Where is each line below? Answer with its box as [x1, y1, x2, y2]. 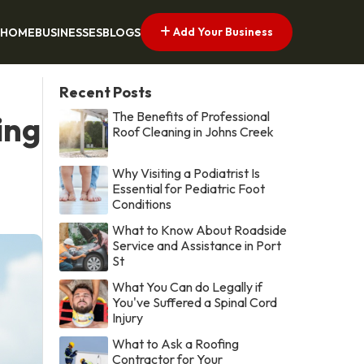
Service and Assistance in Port [112, 236, 282, 253]
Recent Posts [59, 82, 153, 102]
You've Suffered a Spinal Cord [112, 293, 278, 310]
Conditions [112, 195, 172, 212]
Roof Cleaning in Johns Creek [112, 123, 275, 140]
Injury [112, 309, 144, 326]
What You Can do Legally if [112, 278, 263, 295]
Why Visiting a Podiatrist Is [112, 164, 261, 181]
